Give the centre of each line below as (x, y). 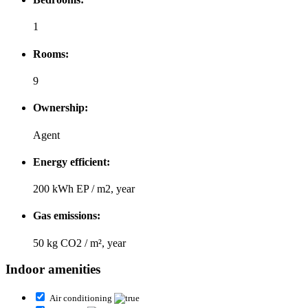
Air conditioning (82, 298)
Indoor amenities (53, 269)
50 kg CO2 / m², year (79, 243)
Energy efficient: (71, 162)
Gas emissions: (67, 216)
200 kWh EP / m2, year (84, 189)
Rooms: (51, 54)
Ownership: (60, 108)
